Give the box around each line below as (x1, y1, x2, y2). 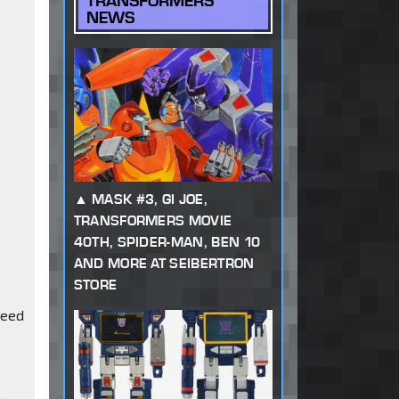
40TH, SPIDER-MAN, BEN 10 (73, 233, 261, 251)
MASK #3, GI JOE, (91, 191, 208, 208)
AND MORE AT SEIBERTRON (73, 255, 255, 273)
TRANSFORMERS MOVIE (73, 212, 232, 230)
